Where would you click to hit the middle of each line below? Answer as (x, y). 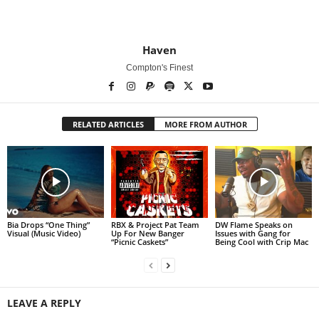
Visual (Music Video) (44, 234)
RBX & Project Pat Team (155, 225)
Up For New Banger (147, 234)
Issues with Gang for (252, 234)
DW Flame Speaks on (253, 225)
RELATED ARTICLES (108, 124)
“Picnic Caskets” (139, 242)
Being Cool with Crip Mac (261, 242)
